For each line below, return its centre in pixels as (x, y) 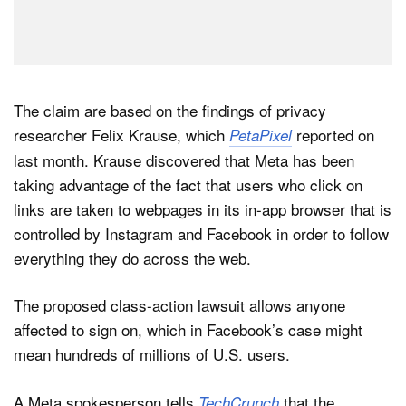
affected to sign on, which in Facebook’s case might (188, 330)
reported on (333, 134)
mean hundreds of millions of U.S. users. (152, 354)
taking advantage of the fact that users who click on (188, 184)
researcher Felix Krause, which (121, 134)
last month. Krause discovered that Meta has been (184, 159)
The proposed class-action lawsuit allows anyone (179, 305)
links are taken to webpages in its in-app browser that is (203, 208)
